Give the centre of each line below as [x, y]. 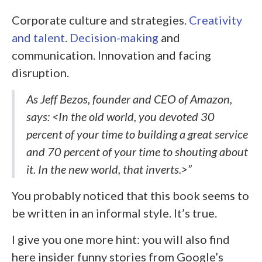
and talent [38, 37]
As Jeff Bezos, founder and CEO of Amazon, [129, 99]
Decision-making [114, 37]
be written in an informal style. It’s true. [114, 213]
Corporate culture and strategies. [100, 20]
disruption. [40, 73]
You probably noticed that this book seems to [130, 195]
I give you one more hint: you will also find [121, 239]
